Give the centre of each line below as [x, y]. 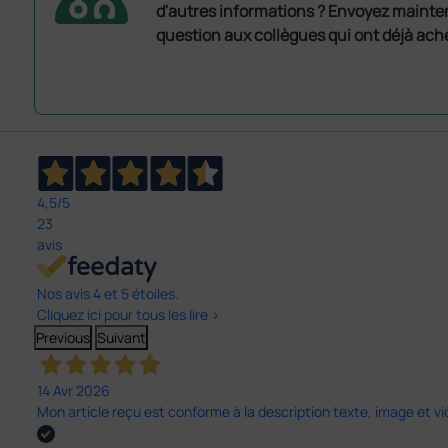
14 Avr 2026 [73, 391]
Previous [62, 338]
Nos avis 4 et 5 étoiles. [107, 294]
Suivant [121, 338]
